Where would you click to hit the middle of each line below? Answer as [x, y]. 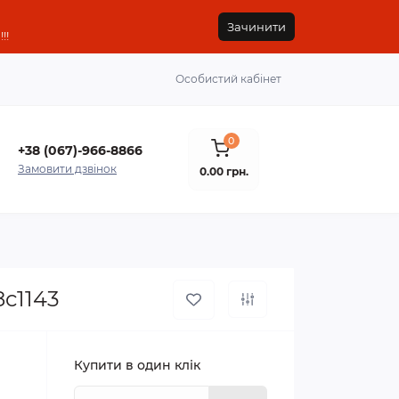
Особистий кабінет [228, 79]
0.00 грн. [224, 171]
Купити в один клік [137, 365]
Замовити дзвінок [67, 168]
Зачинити [256, 27]
